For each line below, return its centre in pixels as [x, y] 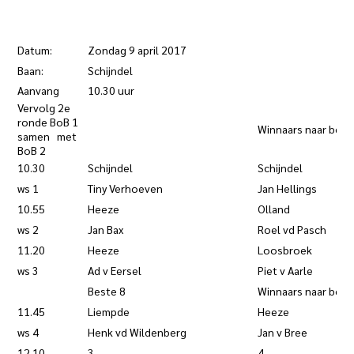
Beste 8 [107, 291]
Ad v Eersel [115, 270]
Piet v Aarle [286, 270]
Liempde [109, 311]
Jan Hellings [288, 188]
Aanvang [39, 90]
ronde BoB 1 [48, 122]
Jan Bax [106, 229]
